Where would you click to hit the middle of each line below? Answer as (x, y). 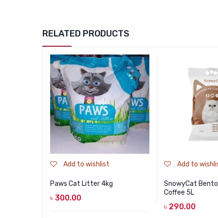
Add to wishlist (86, 164)
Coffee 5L (179, 192)
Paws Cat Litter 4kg (82, 183)
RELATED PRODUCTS (86, 33)
